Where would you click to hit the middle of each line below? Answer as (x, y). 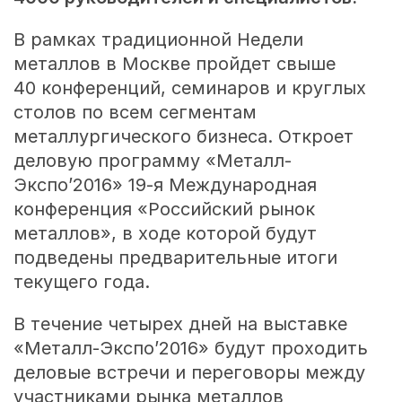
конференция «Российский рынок (164, 210)
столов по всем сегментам (135, 113)
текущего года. (81, 282)
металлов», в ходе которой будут (165, 234)
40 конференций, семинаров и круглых (189, 88)
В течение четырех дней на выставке (180, 324)
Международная (240, 185)
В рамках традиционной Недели (158, 40)
